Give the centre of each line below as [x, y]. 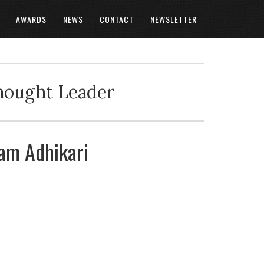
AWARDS [31, 19]
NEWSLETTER [174, 19]
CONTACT [117, 19]
